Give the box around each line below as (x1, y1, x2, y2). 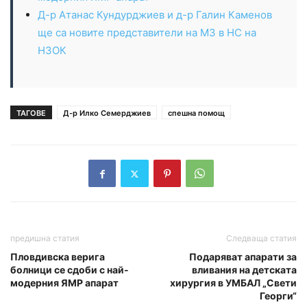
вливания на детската (192, 264, 297, 276)
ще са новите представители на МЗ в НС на (38, 26, 256, 40)
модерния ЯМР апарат (10, 277, 119, 289)
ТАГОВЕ (16, 108, 46, 119)
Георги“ (260, 290, 297, 302)
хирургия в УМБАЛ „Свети (170, 277, 297, 289)
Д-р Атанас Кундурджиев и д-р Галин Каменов (38, 8, 272, 22)
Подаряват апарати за (189, 251, 297, 263)
